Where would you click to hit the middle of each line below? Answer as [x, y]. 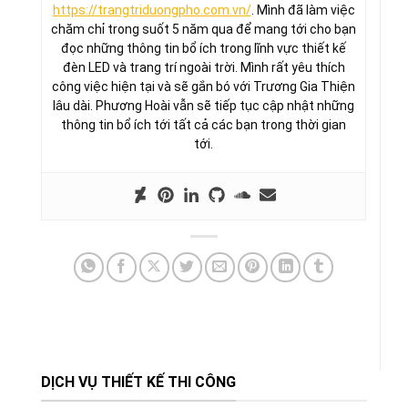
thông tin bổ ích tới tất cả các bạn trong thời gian [204, 124]
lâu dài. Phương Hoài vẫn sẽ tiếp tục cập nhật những [204, 105]
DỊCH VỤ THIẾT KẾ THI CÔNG [138, 382]
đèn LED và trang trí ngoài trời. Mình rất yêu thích [204, 67]
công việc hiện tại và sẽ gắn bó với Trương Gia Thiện [204, 86]
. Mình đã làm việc [303, 10]
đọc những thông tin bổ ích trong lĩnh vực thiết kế [204, 48]
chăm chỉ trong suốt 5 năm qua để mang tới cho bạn [204, 29]
